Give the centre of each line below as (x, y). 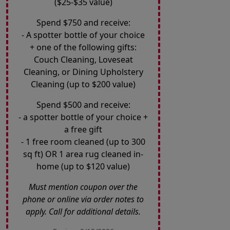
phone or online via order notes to (83, 199)
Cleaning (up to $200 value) (83, 84)
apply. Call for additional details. (83, 212)
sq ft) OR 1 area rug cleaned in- (83, 154)
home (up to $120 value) (83, 167)
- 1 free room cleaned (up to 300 (83, 142)
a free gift (83, 130)
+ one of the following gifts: (83, 47)
